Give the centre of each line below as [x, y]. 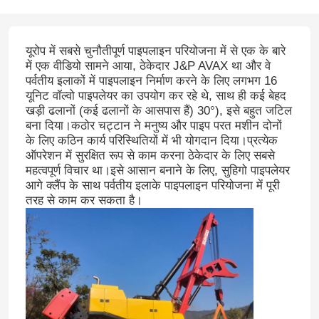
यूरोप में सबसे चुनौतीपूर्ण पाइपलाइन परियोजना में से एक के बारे [155, 51]
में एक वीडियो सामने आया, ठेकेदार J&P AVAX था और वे [148, 66]
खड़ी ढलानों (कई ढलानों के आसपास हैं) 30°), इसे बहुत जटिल [158, 110]
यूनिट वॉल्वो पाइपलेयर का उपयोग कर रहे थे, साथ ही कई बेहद [156, 95]
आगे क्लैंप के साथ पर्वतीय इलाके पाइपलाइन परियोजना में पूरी [152, 185]
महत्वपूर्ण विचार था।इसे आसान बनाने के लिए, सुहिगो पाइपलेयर [157, 170]
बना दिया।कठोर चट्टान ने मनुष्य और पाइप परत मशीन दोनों [153, 125]
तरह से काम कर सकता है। [84, 200]
